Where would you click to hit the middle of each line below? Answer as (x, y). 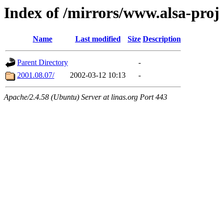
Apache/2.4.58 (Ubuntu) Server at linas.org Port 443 (86, 97)
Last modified (98, 39)
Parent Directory (43, 63)
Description (162, 39)
